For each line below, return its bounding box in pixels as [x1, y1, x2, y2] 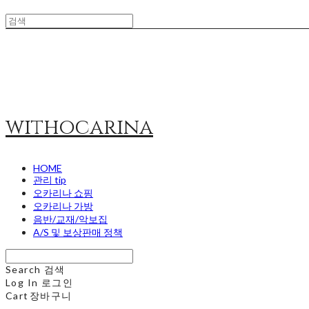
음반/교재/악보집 [33, 213, 108, 225]
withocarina [6, 114, 153, 141]
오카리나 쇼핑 [33, 187, 93, 199]
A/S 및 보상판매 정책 [33, 226, 123, 238]
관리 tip [33, 174, 66, 186]
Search [6, 263, 41, 275]
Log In [6, 277, 39, 288]
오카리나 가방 [33, 200, 93, 212]
